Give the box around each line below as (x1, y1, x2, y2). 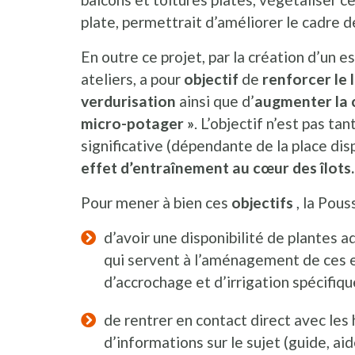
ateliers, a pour (81, 70, 184, 89)
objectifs (231, 193, 293, 212)
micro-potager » (81, 114, 194, 133)
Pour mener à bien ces (81, 193, 231, 212)
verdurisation (81, 92, 179, 111)
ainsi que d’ (179, 92, 254, 111)
